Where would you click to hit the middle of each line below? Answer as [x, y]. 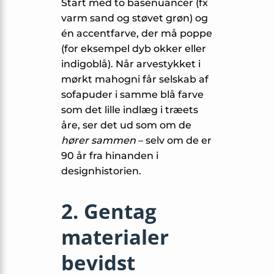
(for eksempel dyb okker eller [134, 48]
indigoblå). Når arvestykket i [131, 64]
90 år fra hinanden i [110, 155]
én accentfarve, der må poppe [137, 33]
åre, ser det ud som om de [126, 125]
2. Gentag [109, 211]
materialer [115, 237]
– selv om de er [174, 140]
